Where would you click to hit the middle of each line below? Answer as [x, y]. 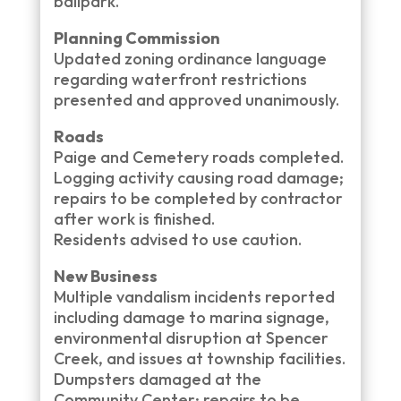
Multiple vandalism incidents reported [194, 297]
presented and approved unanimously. [196, 100]
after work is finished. [134, 219]
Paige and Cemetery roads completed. [198, 157]
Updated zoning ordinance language [190, 59]
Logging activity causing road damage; [198, 178]
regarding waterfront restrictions [180, 79]
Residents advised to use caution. [177, 239]
